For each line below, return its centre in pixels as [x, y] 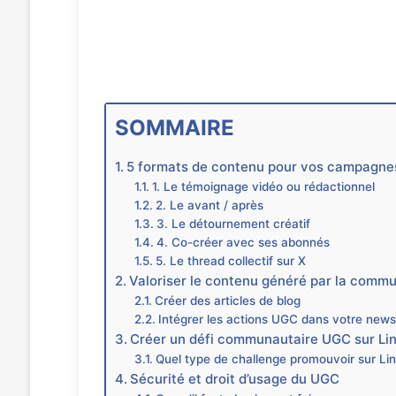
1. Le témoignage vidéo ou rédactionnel [264, 186]
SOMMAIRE [174, 127]
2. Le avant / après [212, 205]
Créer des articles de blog [228, 300]
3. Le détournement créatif [234, 223]
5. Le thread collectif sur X [231, 260]
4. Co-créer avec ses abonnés [244, 242]
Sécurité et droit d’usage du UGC [234, 378]
